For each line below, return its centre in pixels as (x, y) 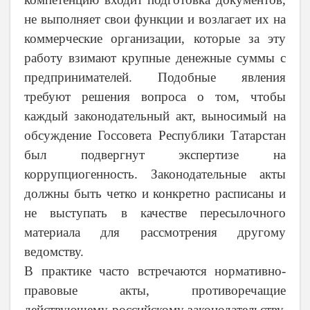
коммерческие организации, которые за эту (155, 39)
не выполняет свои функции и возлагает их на (155, 19)
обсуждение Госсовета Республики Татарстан (155, 136)
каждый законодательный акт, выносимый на (155, 116)
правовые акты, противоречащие (155, 291)
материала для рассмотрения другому (155, 232)
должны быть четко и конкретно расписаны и (155, 194)
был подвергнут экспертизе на (155, 155)
